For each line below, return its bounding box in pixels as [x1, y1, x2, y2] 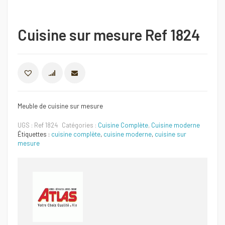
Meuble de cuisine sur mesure [18, 102, 103, 110]
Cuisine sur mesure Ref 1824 [18, 26, 200, 44]
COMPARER [70, 70, 101, 76]
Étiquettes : [18, 130, 51, 138]
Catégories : [62, 121, 98, 129]
